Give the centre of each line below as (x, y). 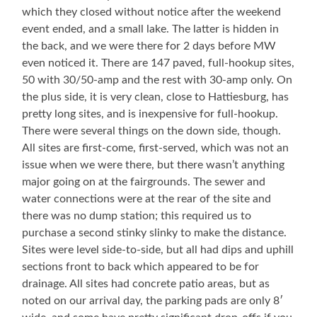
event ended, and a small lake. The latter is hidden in (151, 29)
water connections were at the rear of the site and (147, 199)
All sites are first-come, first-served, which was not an (156, 148)
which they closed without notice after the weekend (152, 12)
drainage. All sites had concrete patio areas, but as (146, 284)
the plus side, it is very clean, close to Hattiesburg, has (156, 97)
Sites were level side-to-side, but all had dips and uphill (158, 250)
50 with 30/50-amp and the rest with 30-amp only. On (157, 80)
